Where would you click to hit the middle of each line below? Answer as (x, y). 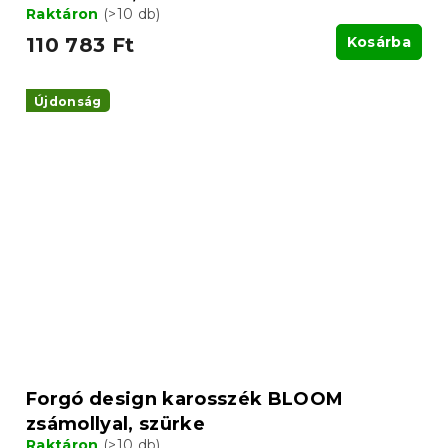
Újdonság (68, 101)
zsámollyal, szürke (115, 423)
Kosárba (378, 41)
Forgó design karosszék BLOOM (185, 398)
